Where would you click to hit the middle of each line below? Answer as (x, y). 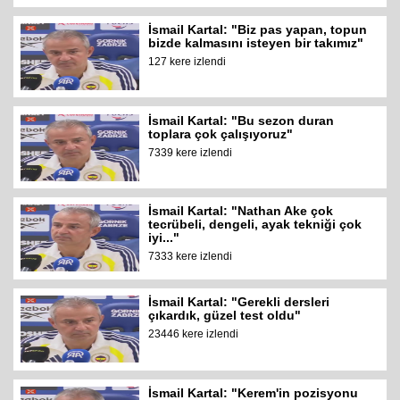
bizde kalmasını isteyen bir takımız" (256, 42)
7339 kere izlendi (191, 152)
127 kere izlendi (187, 61)
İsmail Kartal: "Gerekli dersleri (239, 302)
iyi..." (164, 238)
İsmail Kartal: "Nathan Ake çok (241, 211)
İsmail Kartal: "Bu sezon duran (242, 120)
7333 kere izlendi (191, 257)
